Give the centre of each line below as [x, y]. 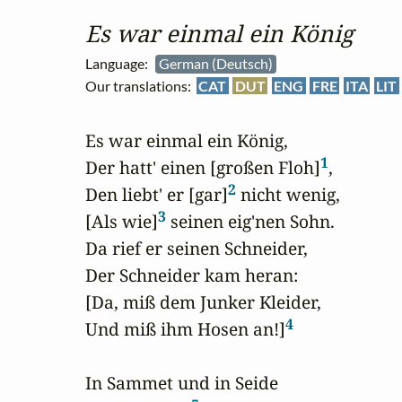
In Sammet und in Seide [182, 383]
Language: [120, 64]
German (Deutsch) [217, 64]
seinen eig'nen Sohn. [250, 222]
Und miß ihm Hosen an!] [185, 329]
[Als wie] [122, 222]
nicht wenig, [288, 195]
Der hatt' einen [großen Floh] [203, 168]
